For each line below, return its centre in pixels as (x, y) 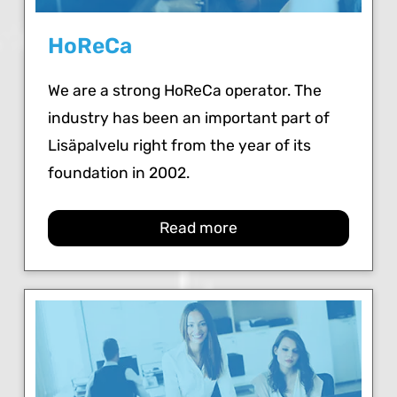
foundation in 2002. (119, 172)
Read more (198, 228)
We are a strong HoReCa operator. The (185, 90)
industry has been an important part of (189, 117)
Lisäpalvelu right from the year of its (180, 145)
